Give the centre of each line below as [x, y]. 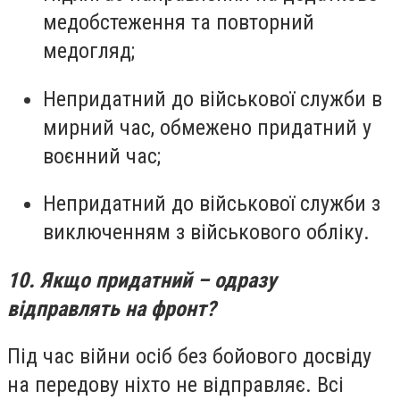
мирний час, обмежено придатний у [207, 127]
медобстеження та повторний [179, 22]
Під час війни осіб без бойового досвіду [189, 357]
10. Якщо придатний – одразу [142, 280]
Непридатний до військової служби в [212, 99]
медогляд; [89, 50]
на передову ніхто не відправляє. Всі [175, 385]
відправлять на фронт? [112, 308]
